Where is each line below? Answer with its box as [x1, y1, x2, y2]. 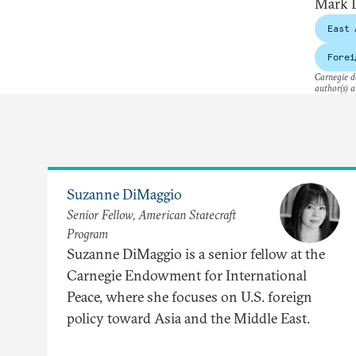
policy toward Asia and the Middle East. [67, 309, 310, 328]
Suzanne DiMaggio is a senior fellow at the [67, 245, 325, 264]
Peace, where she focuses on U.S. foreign [67, 288, 312, 307]
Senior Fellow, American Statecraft [67, 206, 236, 222]
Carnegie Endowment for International [67, 266, 307, 285]
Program [67, 225, 108, 242]
